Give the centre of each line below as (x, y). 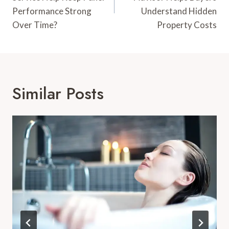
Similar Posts (58, 93)
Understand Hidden (179, 11)
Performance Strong (52, 11)
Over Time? (35, 25)
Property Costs (187, 25)
